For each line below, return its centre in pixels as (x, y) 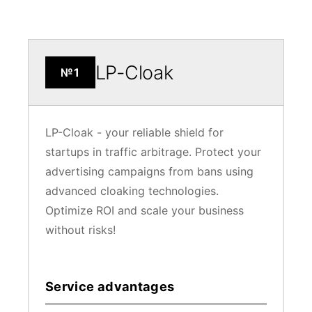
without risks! (80, 230)
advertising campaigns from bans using (149, 171)
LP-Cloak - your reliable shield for (134, 132)
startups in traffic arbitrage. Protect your (153, 152)
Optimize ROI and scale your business (145, 210)
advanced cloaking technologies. (132, 191)
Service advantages (110, 286)
